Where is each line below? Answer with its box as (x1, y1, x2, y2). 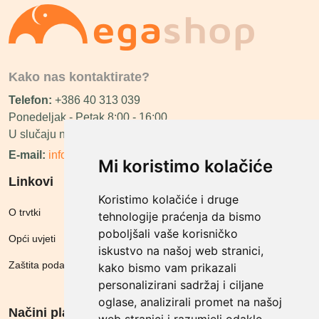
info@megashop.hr (48, 149, 145, 161)
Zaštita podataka (9, 259, 84, 271)
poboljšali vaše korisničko (98, 226, 238, 241)
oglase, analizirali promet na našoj (98, 295, 282, 309)
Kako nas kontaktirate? (9, 70, 150, 84)
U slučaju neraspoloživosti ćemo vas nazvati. (9, 128, 235, 140)
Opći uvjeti (9, 233, 56, 244)
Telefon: (9, 94, 55, 106)
